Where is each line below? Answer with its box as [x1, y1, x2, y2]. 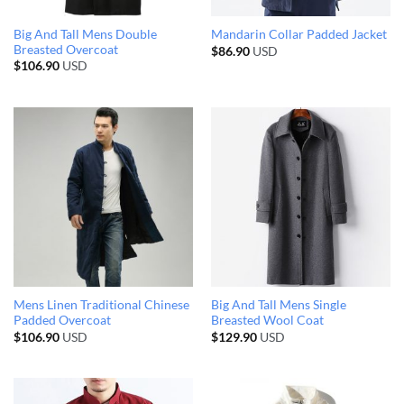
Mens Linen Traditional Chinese [13, 298, 189, 313]
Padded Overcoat [13, 313, 111, 328]
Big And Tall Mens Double [13, 26, 157, 41]
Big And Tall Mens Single [210, 298, 346, 313]
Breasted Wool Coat [210, 313, 324, 328]
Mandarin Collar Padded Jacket [210, 27, 387, 42]
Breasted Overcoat [13, 41, 118, 57]
